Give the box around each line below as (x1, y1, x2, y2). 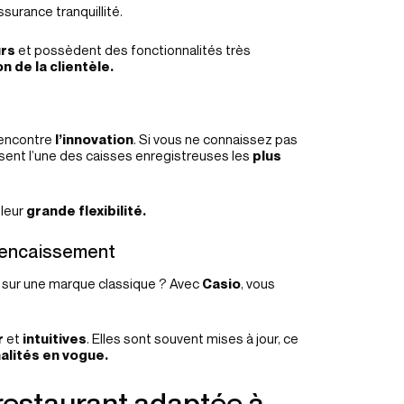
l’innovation (55, 131, 133, 147)
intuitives (23, 330, 87, 346)
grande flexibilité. (26, 202, 146, 218)
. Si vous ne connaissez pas (133, 131, 298, 147)
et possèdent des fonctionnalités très (18, 41, 251, 58)
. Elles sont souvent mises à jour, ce (87, 330, 298, 346)
